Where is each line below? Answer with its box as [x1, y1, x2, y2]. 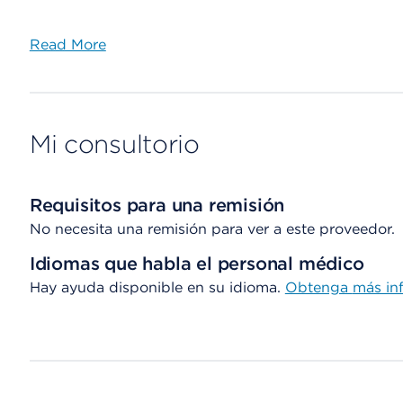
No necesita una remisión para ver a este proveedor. [29, 220, 395, 237]
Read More [29, 36, 106, 53]
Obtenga [284, 279, 353, 296]
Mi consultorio [29, 129, 200, 159]
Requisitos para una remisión [29, 194, 285, 216]
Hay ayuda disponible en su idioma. [29, 279, 285, 296]
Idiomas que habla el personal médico [29, 253, 364, 274]
